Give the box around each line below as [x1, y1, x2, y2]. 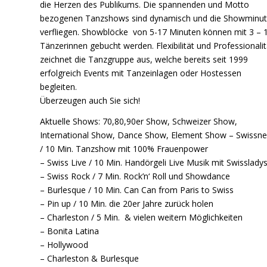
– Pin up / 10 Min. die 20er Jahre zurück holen [40, 197, 213, 209]
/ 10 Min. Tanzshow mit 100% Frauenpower [40, 142, 208, 154]
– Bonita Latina [40, 225, 99, 237]
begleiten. [40, 81, 77, 92]
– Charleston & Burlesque [40, 252, 139, 264]
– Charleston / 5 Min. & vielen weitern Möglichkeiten [40, 211, 243, 223]
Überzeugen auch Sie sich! [40, 95, 140, 106]
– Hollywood [40, 238, 88, 250]
